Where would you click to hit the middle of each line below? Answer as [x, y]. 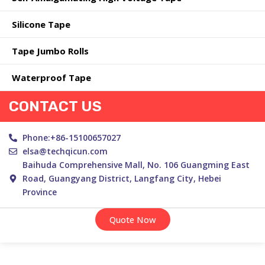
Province [39, 192]
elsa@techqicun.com [65, 151]
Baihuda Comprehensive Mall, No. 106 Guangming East [136, 165]
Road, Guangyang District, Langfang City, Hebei [122, 178]
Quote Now [132, 219]
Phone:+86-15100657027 [71, 138]
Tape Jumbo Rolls [50, 51]
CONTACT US [55, 106]
